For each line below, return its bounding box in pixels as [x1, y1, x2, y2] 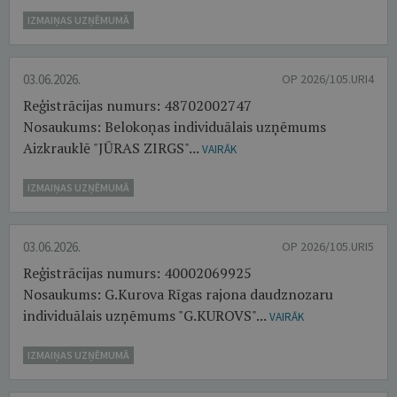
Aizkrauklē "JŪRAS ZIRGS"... [23, 138, 202, 158]
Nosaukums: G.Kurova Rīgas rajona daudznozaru [23, 284, 333, 304]
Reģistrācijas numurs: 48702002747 [23, 96, 252, 115]
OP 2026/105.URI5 [282, 238, 374, 254]
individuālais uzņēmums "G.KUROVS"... [23, 306, 269, 325]
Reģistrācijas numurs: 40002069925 [23, 263, 252, 283]
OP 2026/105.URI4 [282, 71, 374, 87]
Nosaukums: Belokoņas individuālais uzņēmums [23, 117, 326, 136]
